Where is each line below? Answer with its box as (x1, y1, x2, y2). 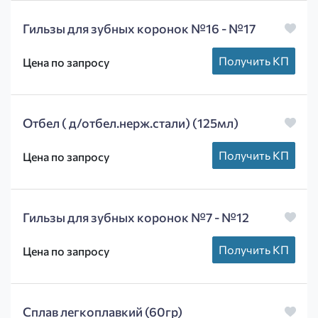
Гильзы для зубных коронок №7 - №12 (23, 209, 249, 226)
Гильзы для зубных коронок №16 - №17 (23, 21, 256, 37)
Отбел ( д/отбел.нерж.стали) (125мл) (23, 115, 238, 131)
